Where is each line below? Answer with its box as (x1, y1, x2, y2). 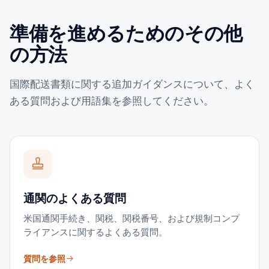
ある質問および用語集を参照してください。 (10, 95, 214, 107)
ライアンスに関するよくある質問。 (23, 227, 168, 237)
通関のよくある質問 (23, 192, 126, 205)
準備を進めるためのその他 (10, 22, 243, 45)
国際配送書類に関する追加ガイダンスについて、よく (10, 78, 255, 90)
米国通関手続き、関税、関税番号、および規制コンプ (23, 213, 240, 223)
